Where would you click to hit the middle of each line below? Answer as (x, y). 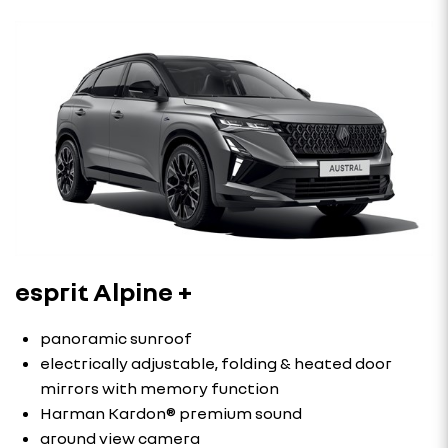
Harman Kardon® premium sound (171, 412)
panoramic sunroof (116, 337)
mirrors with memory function (159, 387)
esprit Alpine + (104, 291)
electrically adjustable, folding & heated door (216, 362)
